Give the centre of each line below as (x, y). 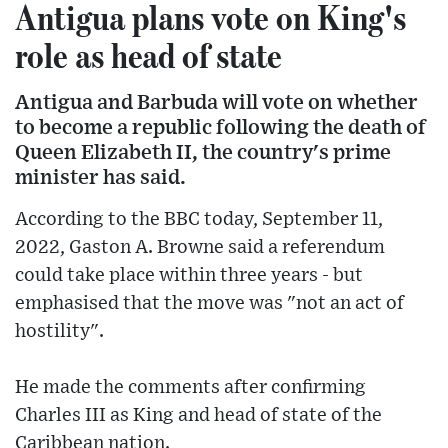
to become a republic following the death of (220, 127)
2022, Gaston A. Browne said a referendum (200, 247)
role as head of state (148, 54)
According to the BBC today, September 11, (199, 219)
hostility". (59, 331)
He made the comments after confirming (190, 387)
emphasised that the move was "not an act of (209, 303)
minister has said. (100, 177)
